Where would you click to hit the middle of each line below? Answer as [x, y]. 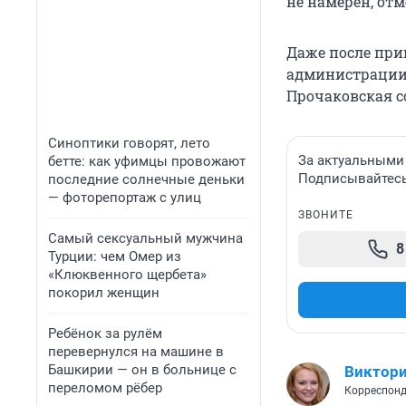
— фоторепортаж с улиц [125, 198]
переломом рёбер [105, 388]
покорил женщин [104, 293]
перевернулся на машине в [136, 352]
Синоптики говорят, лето [129, 143]
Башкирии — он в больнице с [142, 370]
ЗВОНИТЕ [326, 215]
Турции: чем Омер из [115, 256]
